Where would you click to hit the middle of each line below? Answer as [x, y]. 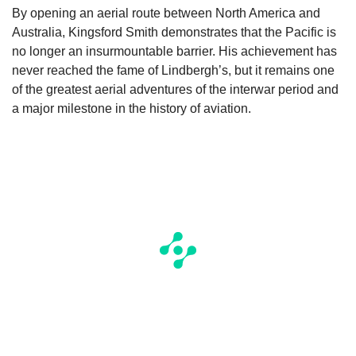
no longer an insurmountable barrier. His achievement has [174, 52]
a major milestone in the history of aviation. [132, 109]
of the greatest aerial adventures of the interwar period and [175, 90]
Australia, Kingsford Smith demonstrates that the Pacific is [174, 33]
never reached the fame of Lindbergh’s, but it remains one [173, 71]
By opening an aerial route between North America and [166, 14]
